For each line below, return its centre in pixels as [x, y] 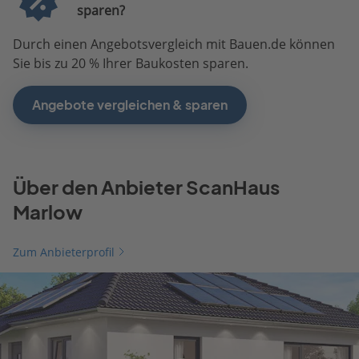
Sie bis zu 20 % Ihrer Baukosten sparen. [131, 63]
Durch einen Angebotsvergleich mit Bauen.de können [174, 44]
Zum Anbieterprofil [64, 252]
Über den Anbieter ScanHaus [146, 187]
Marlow [48, 212]
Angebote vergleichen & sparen [130, 105]
